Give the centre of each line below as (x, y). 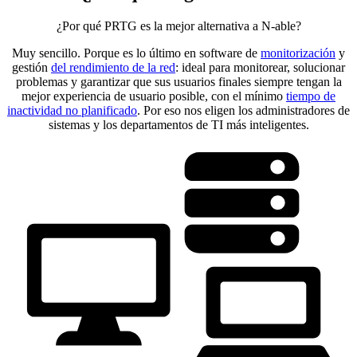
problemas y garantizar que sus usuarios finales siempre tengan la (178, 81)
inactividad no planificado (72, 110)
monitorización (298, 53)
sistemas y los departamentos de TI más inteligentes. (178, 124)
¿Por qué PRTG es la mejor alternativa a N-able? (178, 25)
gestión (31, 67)
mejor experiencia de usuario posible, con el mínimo (154, 96)
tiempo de (311, 96)
